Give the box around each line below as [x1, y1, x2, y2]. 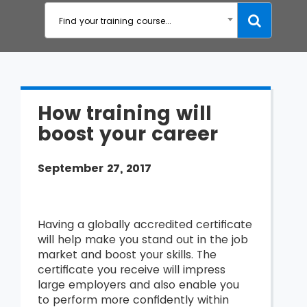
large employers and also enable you [38, 277, 239, 293]
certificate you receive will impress [38, 262, 225, 278]
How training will [38, 100, 212, 127]
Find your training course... [58, 15, 171, 27]
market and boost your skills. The [38, 247, 217, 262]
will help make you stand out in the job [38, 232, 248, 247]
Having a [38, 217, 88, 232]
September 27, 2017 [38, 160, 151, 176]
